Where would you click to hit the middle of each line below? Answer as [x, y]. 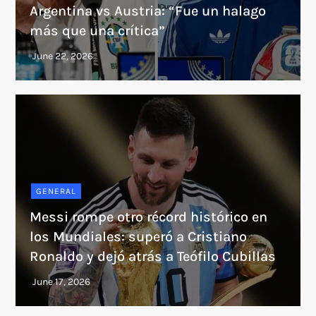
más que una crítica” [98, 30]
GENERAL [56, 191]
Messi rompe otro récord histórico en [149, 217]
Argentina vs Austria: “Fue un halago [148, 11]
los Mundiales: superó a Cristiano [139, 236]
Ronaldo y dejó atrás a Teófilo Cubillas [153, 256]
